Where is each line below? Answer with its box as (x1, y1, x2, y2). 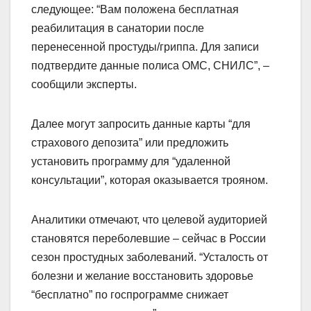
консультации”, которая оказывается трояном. (31, 174, 268, 187)
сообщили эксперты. (31, 78, 137, 91)
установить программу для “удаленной (31, 155, 230, 168)
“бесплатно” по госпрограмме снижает (31, 289, 228, 301)
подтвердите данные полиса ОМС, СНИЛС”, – (31, 60, 269, 72)
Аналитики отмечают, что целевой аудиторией (31, 214, 267, 226)
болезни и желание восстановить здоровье (31, 270, 253, 283)
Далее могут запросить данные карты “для (31, 118, 251, 131)
